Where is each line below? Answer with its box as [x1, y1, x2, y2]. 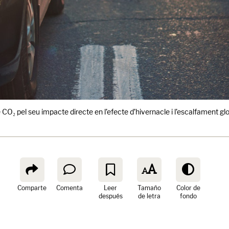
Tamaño [138, 184, 161, 192]
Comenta [56, 184, 83, 192]
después [98, 192, 123, 200]
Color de [176, 184, 200, 192]
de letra [138, 192, 161, 200]
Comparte [17, 184, 47, 192]
